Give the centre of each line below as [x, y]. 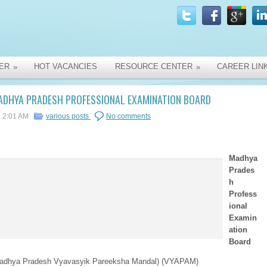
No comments [128, 116]
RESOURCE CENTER [154, 66]
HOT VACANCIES [66, 66]
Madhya [243, 158]
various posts [68, 116]
